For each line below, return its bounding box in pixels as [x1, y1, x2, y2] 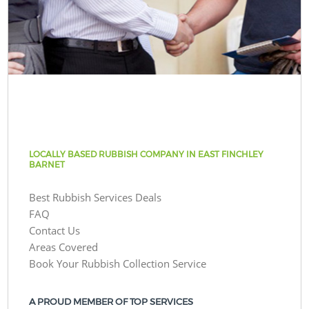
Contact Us [29, 223, 81, 237]
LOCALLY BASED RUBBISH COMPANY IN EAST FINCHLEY [29, 148, 264, 159]
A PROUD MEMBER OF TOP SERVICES [29, 296, 194, 307]
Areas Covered [29, 239, 99, 254]
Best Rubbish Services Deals [29, 190, 162, 204]
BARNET [29, 159, 66, 170]
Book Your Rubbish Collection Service [29, 256, 207, 270]
